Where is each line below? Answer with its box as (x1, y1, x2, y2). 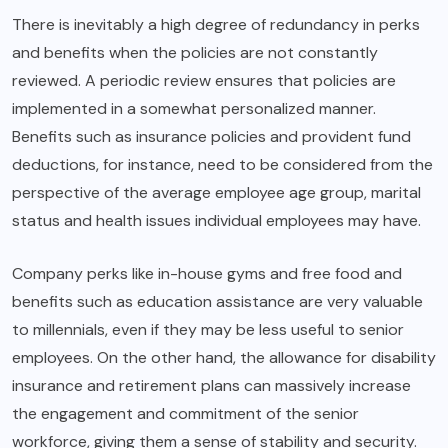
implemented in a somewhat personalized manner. (12, 98, 376, 120)
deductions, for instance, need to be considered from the (12, 154, 433, 176)
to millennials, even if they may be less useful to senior (12, 319, 404, 341)
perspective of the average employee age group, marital (12, 182, 421, 204)
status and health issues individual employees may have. (12, 210, 421, 232)
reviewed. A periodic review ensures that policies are (12, 70, 396, 92)
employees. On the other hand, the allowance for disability (12, 347, 436, 369)
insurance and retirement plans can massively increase (12, 375, 411, 397)
